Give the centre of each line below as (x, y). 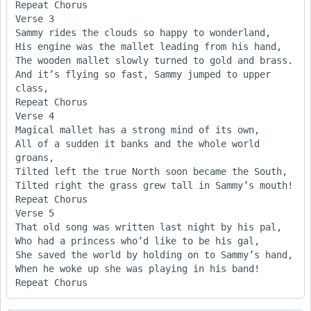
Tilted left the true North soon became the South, (151, 171)
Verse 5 (35, 213)
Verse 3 (35, 18)
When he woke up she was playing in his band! (137, 268)
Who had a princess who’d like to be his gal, (137, 241)
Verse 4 (35, 116)
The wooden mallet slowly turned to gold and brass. (154, 60)
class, (35, 88)
